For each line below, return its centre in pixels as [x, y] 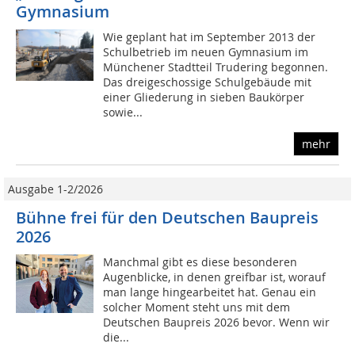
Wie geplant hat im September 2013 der [210, 37]
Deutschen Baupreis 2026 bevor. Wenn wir [217, 323]
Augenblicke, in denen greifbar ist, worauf [215, 277]
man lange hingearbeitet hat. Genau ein [210, 292]
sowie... [123, 113]
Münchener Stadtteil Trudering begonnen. [216, 67]
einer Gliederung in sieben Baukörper [204, 97]
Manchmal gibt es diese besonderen [200, 262]
